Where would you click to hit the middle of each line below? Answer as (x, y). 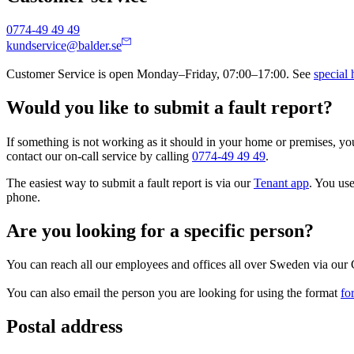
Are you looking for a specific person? (160, 231)
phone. (26, 198)
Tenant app (281, 183)
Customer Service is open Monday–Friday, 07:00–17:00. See (160, 73)
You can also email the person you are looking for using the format (173, 293)
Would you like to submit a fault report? (169, 107)
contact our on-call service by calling (99, 156)
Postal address (64, 327)
